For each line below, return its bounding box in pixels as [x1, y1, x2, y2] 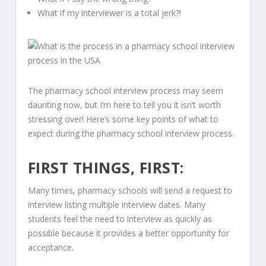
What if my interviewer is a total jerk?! [37, 7, 181, 19]
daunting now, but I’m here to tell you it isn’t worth [27, 99, 221, 111]
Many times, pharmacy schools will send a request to [27, 184, 232, 196]
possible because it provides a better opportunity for [27, 227, 229, 239]
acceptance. [27, 241, 74, 253]
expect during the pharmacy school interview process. [27, 128, 234, 140]
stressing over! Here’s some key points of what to [27, 113, 218, 125]
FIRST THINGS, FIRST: [27, 157, 184, 178]
